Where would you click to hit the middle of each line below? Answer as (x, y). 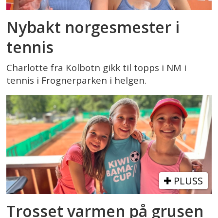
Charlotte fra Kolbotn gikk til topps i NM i (97, 67)
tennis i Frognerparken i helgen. (77, 80)
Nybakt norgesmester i (93, 27)
